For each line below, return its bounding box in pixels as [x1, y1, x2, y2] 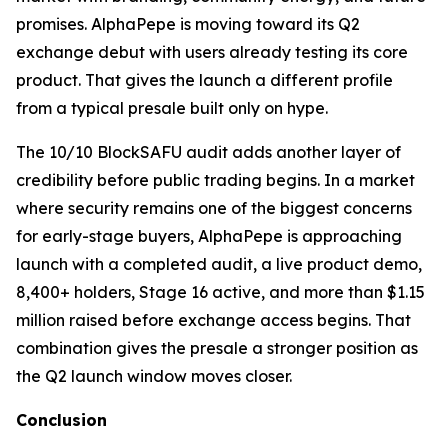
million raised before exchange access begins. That [16, 310, 411, 331]
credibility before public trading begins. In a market [16, 170, 415, 191]
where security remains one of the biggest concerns [16, 198, 412, 219]
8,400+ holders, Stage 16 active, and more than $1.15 [16, 282, 425, 303]
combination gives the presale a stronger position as [16, 338, 418, 359]
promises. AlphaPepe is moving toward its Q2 [16, 14, 360, 35]
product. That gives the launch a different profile [16, 70, 393, 91]
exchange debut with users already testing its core [16, 42, 408, 63]
